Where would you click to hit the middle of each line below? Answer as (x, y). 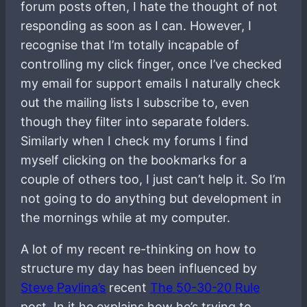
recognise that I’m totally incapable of (130, 45)
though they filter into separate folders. (135, 121)
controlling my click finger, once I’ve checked (151, 64)
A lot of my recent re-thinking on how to (139, 249)
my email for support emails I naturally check (151, 83)
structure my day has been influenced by (139, 268)
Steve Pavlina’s (63, 287)
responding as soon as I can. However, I (136, 25)
